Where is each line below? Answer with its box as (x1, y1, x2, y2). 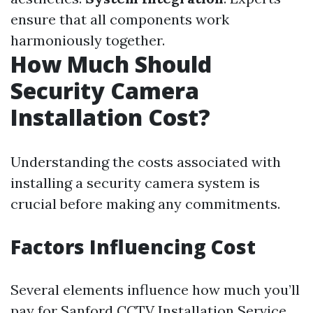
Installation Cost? (10, 102, 210, 132)
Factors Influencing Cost (10, 233, 256, 260)
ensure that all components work (10, 10, 229, 28)
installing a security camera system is (10, 174, 260, 191)
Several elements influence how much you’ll (10, 281, 300, 298)
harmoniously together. (10, 31, 165, 49)
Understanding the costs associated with (10, 153, 281, 170)
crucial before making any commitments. (10, 195, 280, 212)
